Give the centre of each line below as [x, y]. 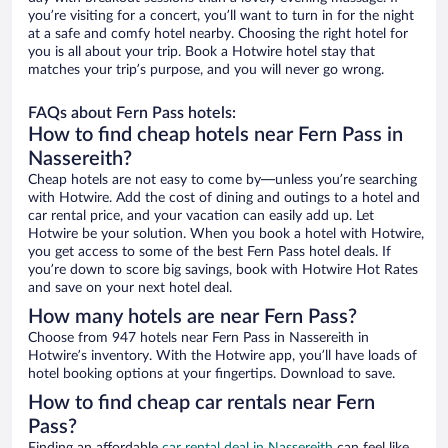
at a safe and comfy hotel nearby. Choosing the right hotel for [218, 34]
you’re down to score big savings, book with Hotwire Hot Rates [223, 270]
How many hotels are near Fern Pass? [192, 317]
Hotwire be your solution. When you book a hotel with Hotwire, [226, 234]
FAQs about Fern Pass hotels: [132, 113]
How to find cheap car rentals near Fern [201, 403]
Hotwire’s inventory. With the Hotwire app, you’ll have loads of [222, 356]
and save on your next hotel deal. [130, 288]
